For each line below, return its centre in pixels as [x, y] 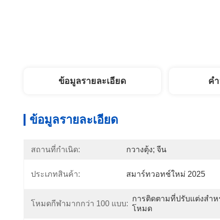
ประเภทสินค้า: [55, 174]
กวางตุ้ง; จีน [146, 150]
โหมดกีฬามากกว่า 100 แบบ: [80, 204]
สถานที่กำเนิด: [55, 150]
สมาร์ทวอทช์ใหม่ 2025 [166, 174]
